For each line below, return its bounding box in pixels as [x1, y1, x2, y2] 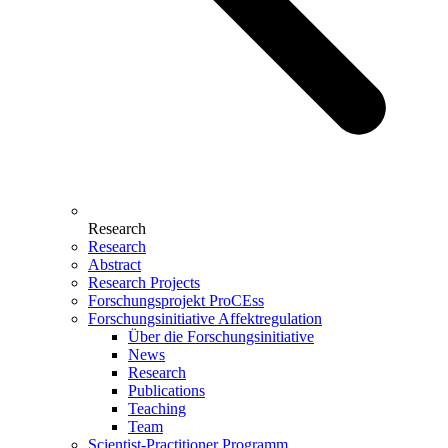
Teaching [128, 399, 186, 417]
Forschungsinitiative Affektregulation [88, 309, 322, 327]
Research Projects [88, 273, 200, 291]
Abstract [88, 255, 141, 273]
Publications [128, 381, 205, 399]
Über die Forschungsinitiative [128, 327, 314, 345]
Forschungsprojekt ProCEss [88, 291, 264, 309]
